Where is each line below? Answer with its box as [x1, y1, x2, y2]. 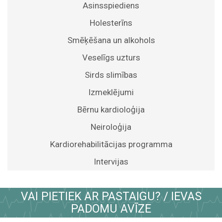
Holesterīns [90, 18, 132, 28]
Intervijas [94, 157, 128, 166]
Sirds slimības [85, 70, 137, 80]
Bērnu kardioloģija [77, 105, 145, 114]
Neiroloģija [91, 122, 131, 132]
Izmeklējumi [88, 87, 134, 97]
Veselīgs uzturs [82, 53, 140, 62]
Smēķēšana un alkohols [67, 35, 155, 45]
